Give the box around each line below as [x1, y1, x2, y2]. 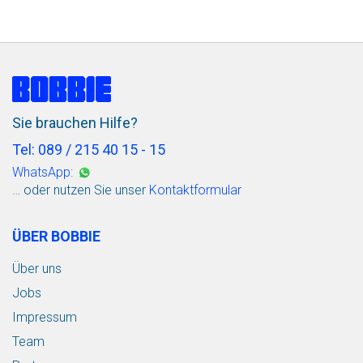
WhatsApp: [12, 164, 73, 180]
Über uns [12, 260, 62, 276]
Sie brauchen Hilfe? [12, 113, 138, 131]
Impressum [12, 309, 77, 325]
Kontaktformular [149, 181, 241, 198]
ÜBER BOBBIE [12, 227, 100, 245]
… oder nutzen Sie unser [12, 181, 149, 198]
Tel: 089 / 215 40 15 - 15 [12, 140, 165, 158]
